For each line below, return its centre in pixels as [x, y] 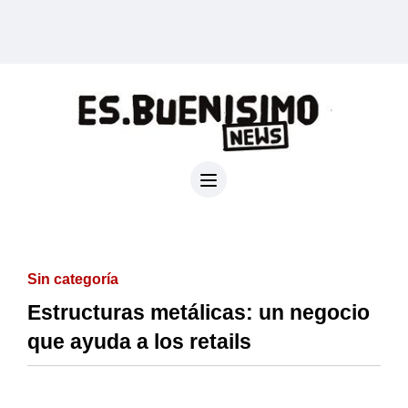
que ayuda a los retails [139, 341]
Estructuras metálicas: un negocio [199, 312]
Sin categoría [73, 279]
